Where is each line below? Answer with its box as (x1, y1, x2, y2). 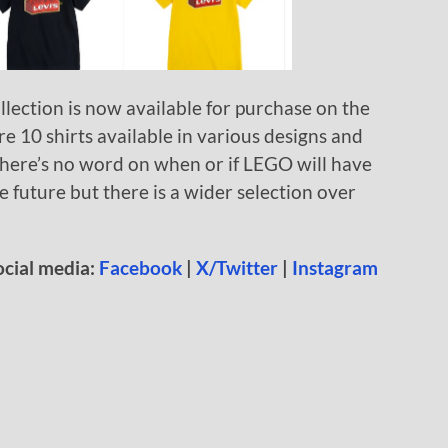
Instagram (292, 255, 378, 279)
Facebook (99, 255, 182, 279)
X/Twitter (196, 255, 278, 279)
